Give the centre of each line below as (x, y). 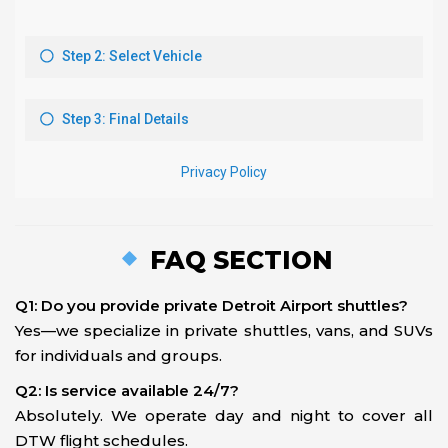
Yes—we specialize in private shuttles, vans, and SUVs (224, 330)
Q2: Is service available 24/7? (127, 390)
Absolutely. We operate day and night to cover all (224, 415)
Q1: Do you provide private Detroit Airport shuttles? (211, 305)
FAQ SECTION (238, 259)
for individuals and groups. (118, 355)
